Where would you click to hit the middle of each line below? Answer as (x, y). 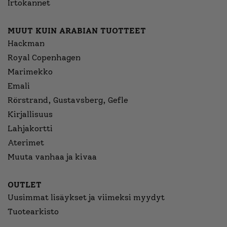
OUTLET (25, 185)
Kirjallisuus (30, 115)
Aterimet (26, 143)
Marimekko (30, 72)
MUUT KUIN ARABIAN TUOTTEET (77, 31)
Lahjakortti (30, 129)
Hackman (26, 44)
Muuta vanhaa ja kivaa (52, 157)
